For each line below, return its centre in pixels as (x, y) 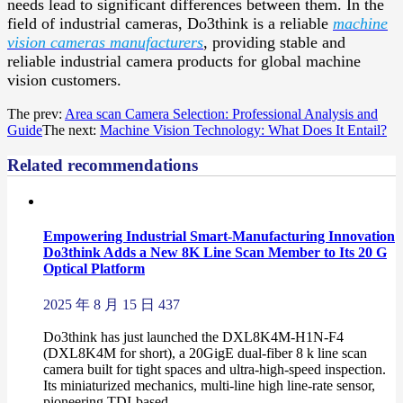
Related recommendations (103, 166)
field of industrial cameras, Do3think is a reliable (170, 24)
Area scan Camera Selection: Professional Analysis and (221, 114)
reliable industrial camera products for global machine (184, 62)
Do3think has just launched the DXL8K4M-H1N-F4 (193, 337)
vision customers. (64, 81)
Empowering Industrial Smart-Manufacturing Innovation (219, 237)
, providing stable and (274, 43)
